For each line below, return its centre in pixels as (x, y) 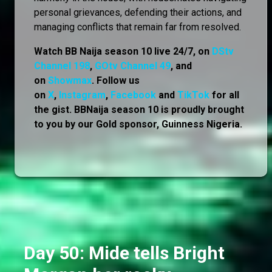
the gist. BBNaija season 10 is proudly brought (139, 109)
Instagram (82, 95)
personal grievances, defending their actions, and (138, 12)
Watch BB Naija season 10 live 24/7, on (123, 51)
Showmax (70, 80)
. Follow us (116, 80)
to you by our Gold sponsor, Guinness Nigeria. (138, 124)
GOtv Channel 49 (133, 66)
